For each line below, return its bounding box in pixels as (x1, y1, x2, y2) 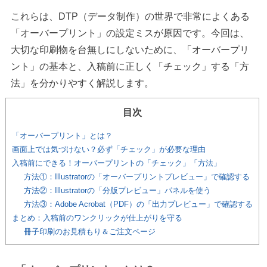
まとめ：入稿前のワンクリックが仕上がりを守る (11, 213, 182, 223)
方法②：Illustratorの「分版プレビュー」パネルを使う (23, 186, 211, 195)
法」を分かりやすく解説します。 (10, 78, 154, 88)
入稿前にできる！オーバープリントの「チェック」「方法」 (11, 159, 221, 168)
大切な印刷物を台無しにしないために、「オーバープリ (10, 45, 249, 55)
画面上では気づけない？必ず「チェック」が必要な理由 (11, 145, 206, 154)
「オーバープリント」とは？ (11, 131, 113, 141)
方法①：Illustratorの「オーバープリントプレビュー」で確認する (23, 172, 250, 182)
